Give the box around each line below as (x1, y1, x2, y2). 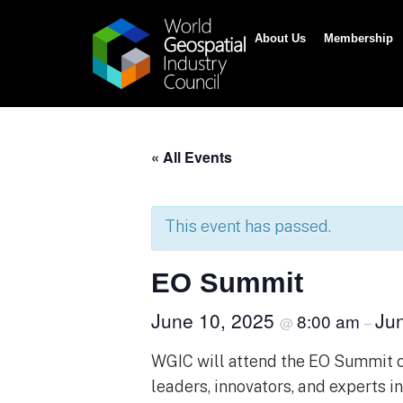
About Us (255, 31, 306, 45)
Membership (324, 31, 393, 45)
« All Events (151, 146, 232, 167)
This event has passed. (165, 216, 331, 236)
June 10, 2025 (151, 306, 280, 334)
